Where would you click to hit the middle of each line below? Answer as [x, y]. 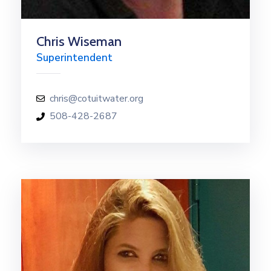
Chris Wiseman [79, 41]
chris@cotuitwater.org [96, 98]
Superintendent [74, 57]
